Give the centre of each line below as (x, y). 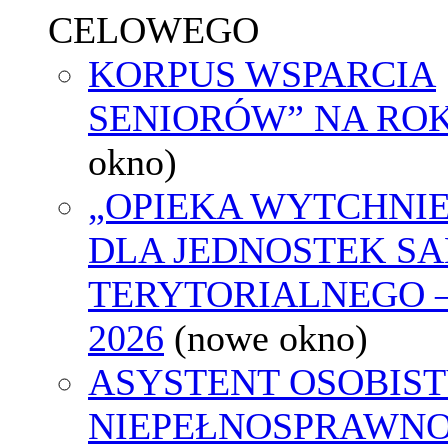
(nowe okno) (271, 337)
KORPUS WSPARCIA (262, 73)
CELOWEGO (153, 29)
